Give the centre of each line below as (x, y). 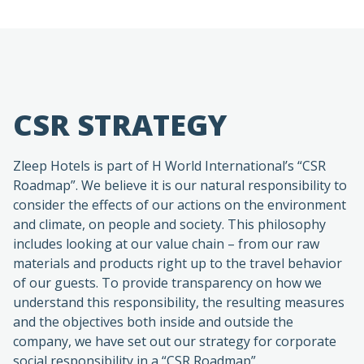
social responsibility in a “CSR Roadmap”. (136, 327)
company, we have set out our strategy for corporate (175, 308)
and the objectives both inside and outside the (153, 288)
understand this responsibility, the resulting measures (179, 269)
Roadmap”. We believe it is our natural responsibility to (180, 152)
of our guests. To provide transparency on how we (167, 249)
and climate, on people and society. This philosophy (169, 191)
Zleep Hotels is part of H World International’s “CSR (169, 132)
